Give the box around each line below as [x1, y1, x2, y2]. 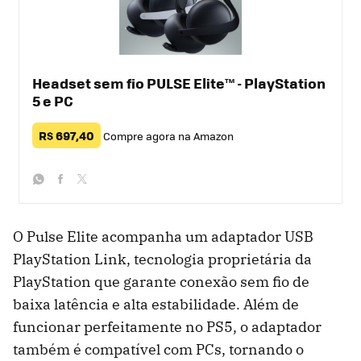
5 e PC [32, 90, 73, 112]
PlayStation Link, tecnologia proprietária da [13, 250, 312, 269]
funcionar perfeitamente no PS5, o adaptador [13, 317, 322, 337]
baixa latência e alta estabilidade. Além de [13, 295, 299, 314]
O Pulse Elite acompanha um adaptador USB [13, 227, 313, 247]
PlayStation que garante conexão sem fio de [13, 272, 309, 292]
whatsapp [32, 192, 94, 211]
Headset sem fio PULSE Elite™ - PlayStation [32, 73, 326, 94]
